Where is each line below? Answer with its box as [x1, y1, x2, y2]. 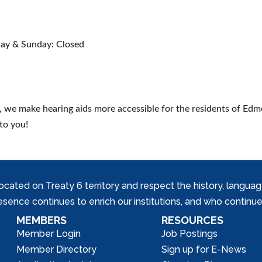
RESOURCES [161, 214, 224, 226]
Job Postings [161, 228, 218, 239]
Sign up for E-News [161, 244, 247, 255]
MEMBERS [16, 214, 67, 226]
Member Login [16, 228, 81, 239]
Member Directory [16, 244, 97, 255]
